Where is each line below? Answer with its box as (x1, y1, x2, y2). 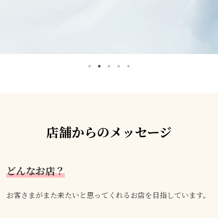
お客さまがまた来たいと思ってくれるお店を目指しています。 (6, 190, 211, 200)
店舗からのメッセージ (46, 123, 172, 141)
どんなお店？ (6, 163, 65, 178)
